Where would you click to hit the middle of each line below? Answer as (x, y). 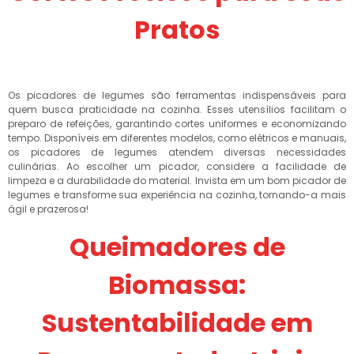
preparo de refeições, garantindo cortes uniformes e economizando (177, 124)
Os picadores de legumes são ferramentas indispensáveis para (177, 95)
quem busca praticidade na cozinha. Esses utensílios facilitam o (177, 109)
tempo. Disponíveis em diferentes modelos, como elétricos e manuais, (177, 138)
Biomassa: (177, 285)
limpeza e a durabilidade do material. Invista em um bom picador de (177, 181)
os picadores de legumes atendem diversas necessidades (177, 152)
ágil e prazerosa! (48, 209)
